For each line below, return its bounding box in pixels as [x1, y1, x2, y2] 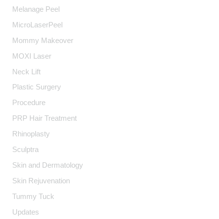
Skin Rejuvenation [12, 177, 70, 185]
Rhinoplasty [12, 130, 50, 138]
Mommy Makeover [12, 36, 74, 44]
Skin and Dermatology [12, 161, 84, 170]
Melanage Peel [12, 5, 60, 13]
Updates [12, 208, 40, 216]
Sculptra [12, 146, 39, 154]
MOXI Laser [12, 52, 52, 60]
